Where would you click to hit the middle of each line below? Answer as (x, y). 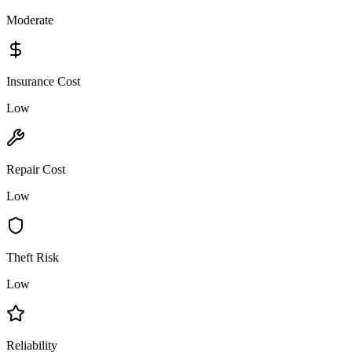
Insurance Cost (43, 81)
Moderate (30, 20)
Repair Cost (36, 169)
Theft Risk (33, 257)
